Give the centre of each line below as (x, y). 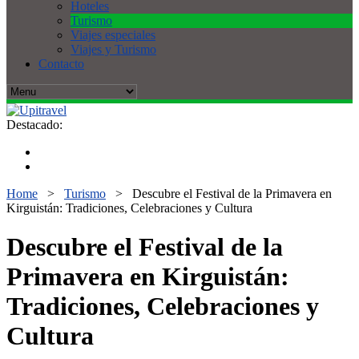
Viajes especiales (113, 35)
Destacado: (34, 125)
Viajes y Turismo (113, 49)
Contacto (61, 64)
